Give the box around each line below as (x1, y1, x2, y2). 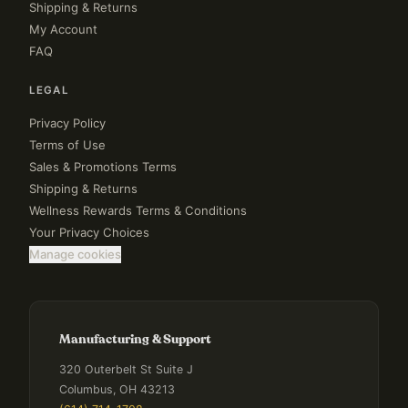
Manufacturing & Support (59, 333, 211, 346)
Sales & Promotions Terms (29, 159, 177, 174)
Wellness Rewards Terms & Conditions (29, 203, 247, 218)
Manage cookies (29, 247, 121, 261)
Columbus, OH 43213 (59, 382, 175, 396)
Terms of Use (29, 138, 106, 152)
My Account (29, 22, 97, 36)
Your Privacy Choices (29, 225, 149, 240)
